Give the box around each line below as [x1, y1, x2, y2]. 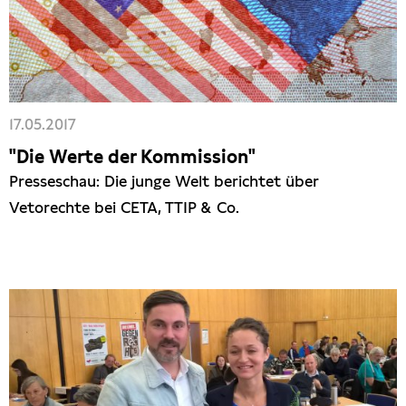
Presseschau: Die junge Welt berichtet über [9, 171, 318, 190]
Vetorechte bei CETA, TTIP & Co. [9, 198, 239, 217]
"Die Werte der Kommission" [9, 145, 256, 168]
